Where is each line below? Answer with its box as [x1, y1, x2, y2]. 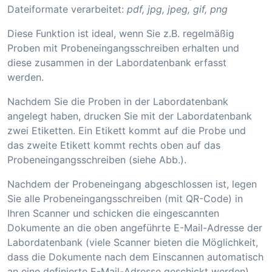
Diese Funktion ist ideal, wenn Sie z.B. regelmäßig [7, 27, 234, 39]
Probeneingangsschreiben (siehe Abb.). [7, 154, 186, 166]
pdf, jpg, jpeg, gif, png [127, 3, 228, 15]
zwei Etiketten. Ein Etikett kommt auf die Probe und [7, 124, 246, 137]
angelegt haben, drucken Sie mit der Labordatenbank [7, 110, 252, 122]
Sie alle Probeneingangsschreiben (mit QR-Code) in [7, 192, 243, 205]
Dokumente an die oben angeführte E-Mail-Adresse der [7, 222, 262, 234]
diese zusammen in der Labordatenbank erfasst [7, 56, 226, 69]
